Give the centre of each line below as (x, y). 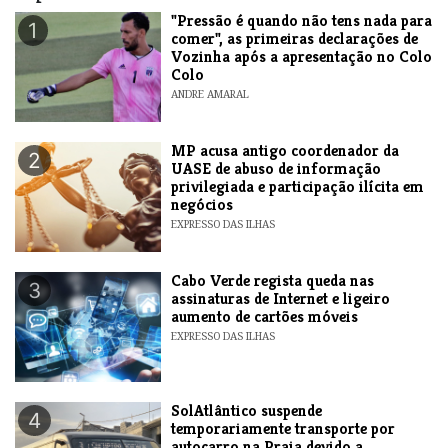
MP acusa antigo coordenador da (285, 150)
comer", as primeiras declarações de (295, 38)
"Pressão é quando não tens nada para (302, 20)
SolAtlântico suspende (247, 410)
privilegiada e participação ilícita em (298, 186)
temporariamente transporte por (283, 428)
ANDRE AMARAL (210, 93)
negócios (202, 204)
